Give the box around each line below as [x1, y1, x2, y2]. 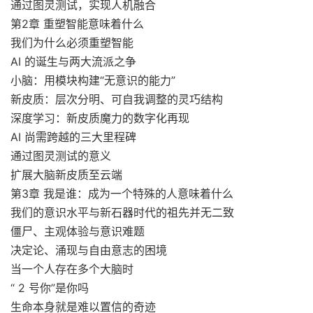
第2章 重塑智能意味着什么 [10, 17, 144, 31]
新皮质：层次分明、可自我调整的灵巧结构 [10, 92, 223, 106]
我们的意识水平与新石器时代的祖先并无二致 [10, 205, 234, 219]
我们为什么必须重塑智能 [10, 36, 133, 50]
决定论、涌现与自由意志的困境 [10, 243, 167, 257]
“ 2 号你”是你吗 [10, 281, 89, 295]
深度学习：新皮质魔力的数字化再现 [10, 111, 189, 125]
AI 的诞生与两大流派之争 [10, 54, 136, 68]
